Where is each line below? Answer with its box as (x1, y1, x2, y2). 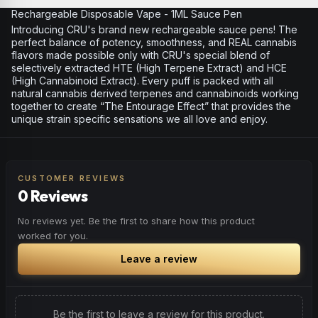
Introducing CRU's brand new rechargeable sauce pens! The (11, 23, 297, 35)
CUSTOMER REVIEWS (18, 173, 126, 183)
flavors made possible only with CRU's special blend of (11, 49, 270, 61)
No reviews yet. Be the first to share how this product (18, 215, 255, 226)
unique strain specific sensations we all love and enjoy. (11, 113, 268, 125)
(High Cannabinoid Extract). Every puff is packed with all (11, 75, 273, 87)
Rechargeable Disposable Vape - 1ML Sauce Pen (11, 8, 242, 20)
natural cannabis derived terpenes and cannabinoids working (11, 87, 299, 99)
